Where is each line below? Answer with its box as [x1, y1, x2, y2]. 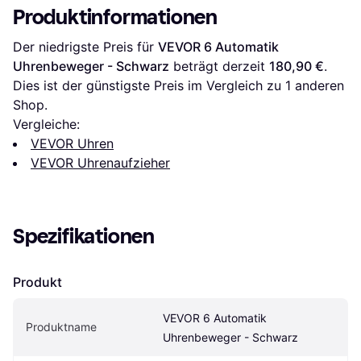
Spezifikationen [13, 224, 155, 250]
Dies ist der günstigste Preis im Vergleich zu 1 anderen [13, 77, 344, 94]
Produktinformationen [13, 5, 218, 31]
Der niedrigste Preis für [13, 39, 158, 56]
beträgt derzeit [169, 58, 269, 75]
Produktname [26, 320, 97, 334]
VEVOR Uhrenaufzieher [31, 155, 170, 172]
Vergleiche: [13, 116, 80, 133]
